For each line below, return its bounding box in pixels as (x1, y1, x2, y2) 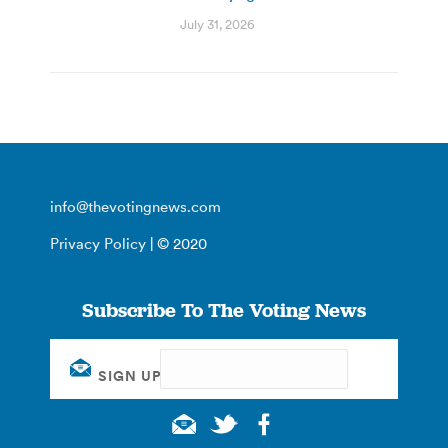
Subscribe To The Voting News (82, 296, 366, 323)
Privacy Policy (50, 233, 146, 253)
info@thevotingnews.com (50, 196, 221, 216)
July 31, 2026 (180, 15, 255, 33)
